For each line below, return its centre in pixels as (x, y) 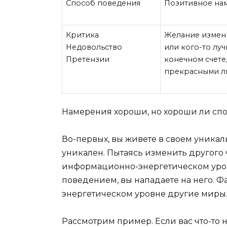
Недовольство (94, 47)
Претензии (88, 60)
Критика (83, 35)
